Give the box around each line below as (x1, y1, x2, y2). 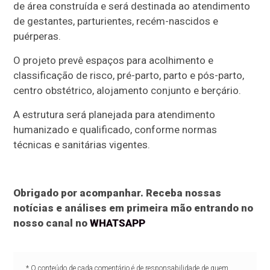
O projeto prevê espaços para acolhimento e (13, 54, 214, 66)
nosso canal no (13, 216, 90, 229)
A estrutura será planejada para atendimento (13, 108, 216, 121)
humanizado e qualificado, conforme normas (13, 123, 218, 136)
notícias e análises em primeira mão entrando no (13, 201, 254, 214)
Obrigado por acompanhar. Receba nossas (13, 186, 222, 199)
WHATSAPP (90, 216, 146, 229)
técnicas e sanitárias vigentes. (13, 138, 151, 151)
